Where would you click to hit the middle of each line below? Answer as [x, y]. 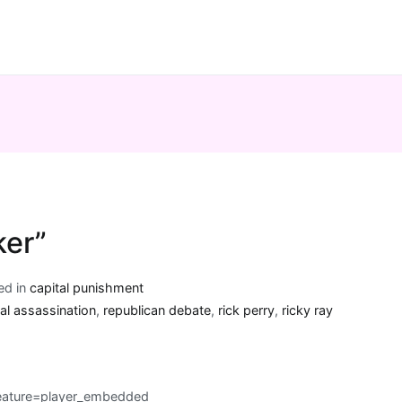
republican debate [157, 310]
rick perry [246, 310]
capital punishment [87, 287]
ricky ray [307, 310]
